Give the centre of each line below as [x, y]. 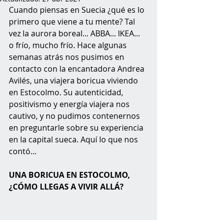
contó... [23, 151]
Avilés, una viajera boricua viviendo [74, 81]
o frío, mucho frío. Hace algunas [69, 45]
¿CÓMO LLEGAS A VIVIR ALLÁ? [66, 187]
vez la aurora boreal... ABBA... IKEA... [75, 33]
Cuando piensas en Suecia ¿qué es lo [78, 10]
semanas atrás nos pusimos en [68, 57]
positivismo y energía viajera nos [70, 104]
